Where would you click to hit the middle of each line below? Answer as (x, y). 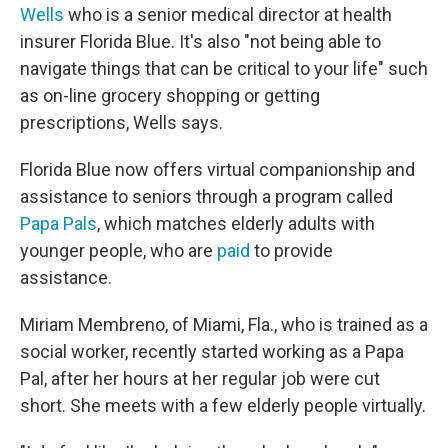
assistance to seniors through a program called (206, 197)
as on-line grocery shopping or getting (170, 96)
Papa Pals (58, 224)
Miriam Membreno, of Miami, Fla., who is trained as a (224, 325)
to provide (293, 251)
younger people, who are (118, 251)
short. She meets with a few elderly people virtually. (223, 406)
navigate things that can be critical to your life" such (224, 69)
